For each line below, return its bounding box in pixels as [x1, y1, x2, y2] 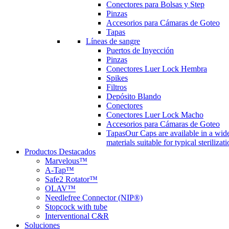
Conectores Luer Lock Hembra [106, 64, 207, 73]
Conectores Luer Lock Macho [106, 110, 203, 119]
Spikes [106, 74, 128, 82]
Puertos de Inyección [106, 46, 174, 55]
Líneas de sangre [86, 37, 140, 45]
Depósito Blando [106, 92, 161, 101]
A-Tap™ [45, 166, 74, 174]
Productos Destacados [25, 147, 96, 156]
